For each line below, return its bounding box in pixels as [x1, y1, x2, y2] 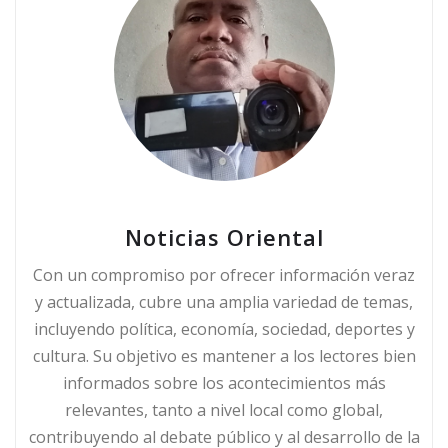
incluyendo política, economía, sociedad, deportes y [33, 317, 415, 340]
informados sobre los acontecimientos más [62, 371, 386, 394]
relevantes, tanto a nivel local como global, [65, 398, 383, 421]
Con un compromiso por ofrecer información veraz [33, 263, 415, 286]
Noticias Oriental [124, 221, 324, 252]
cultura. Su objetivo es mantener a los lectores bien [32, 344, 416, 367]
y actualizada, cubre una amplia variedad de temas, [35, 290, 413, 313]
